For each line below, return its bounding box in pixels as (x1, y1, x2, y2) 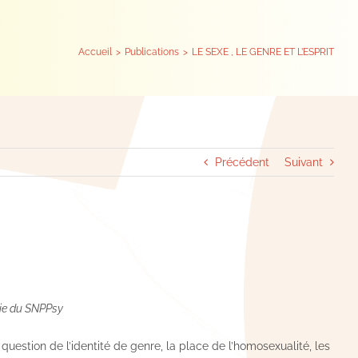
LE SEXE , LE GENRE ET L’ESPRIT (192, 46, 334, 58)
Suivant (284, 156, 323, 169)
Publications (125, 46, 179, 58)
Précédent (215, 156, 269, 169)
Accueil (78, 46, 112, 58)
